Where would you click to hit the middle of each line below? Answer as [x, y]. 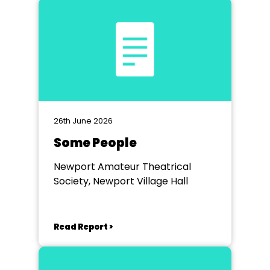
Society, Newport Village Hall [121, 181]
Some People [95, 143]
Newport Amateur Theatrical [122, 167]
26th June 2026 [83, 121]
